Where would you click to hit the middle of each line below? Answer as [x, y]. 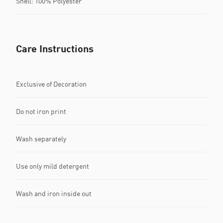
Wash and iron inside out [54, 193]
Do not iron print [41, 111]
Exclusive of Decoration [51, 84]
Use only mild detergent [53, 166]
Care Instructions [55, 49]
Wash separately [41, 138]
